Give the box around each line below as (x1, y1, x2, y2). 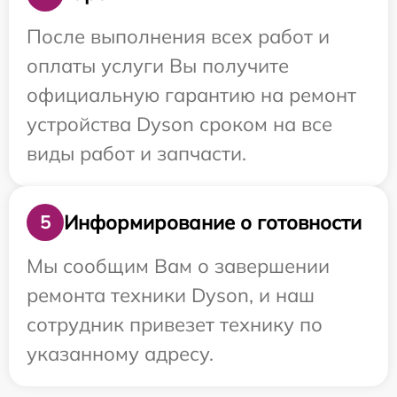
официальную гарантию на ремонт (27, 82, 356, 107)
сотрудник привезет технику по (27, 312, 323, 337)
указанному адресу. (27, 341, 214, 366)
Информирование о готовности (64, 209, 362, 235)
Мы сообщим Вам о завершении (27, 253, 330, 278)
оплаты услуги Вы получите (27, 53, 289, 78)
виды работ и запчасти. (27, 141, 246, 166)
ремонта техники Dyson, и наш (27, 283, 315, 307)
